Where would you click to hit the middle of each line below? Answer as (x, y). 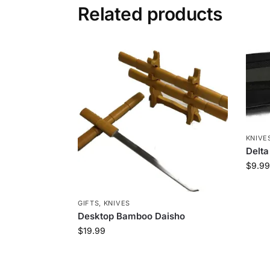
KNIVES (117, 203)
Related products (150, 14)
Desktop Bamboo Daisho (131, 216)
